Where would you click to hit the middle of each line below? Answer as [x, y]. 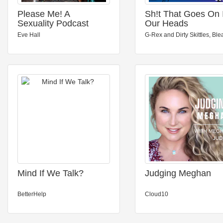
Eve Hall [29, 35]
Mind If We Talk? [51, 173]
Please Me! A [44, 14]
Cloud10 [157, 194]
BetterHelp [32, 194]
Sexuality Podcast [53, 23]
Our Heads [167, 23]
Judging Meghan [178, 173]
